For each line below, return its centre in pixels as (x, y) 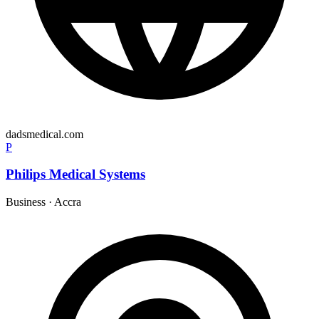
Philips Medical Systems (75, 174)
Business (26, 202)
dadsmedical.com (45, 134)
